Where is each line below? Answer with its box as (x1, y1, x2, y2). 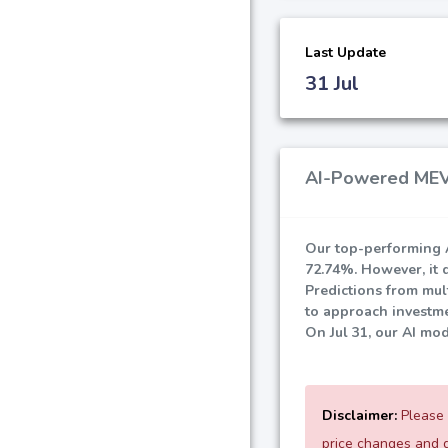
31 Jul (305, 69, 359, 97)
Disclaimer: (322, 405, 397, 425)
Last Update (305, 42, 386, 62)
